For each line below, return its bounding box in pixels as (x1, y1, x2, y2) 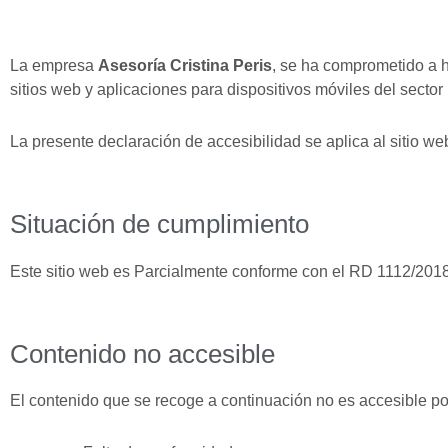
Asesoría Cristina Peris (98, 57, 272, 74)
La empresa (10, 57, 98, 74)
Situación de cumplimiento (10, 210, 309, 238)
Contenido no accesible (10, 339, 275, 368)
